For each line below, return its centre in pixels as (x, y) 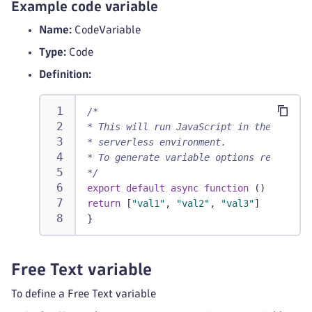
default (146, 188)
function (226, 188)
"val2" (193, 203)
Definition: (65, 74)
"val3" (237, 203)
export (104, 188)
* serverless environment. (157, 142)
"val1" (148, 203)
